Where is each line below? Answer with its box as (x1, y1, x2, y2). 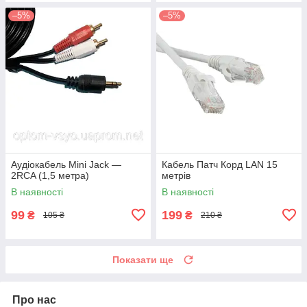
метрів (162, 169, 191, 181)
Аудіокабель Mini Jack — (11, 158, 121, 170)
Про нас (12, 293, 56, 306)
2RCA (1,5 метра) (11, 169, 89, 181)
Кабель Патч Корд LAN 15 (162, 158, 278, 170)
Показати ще (112, 254, 173, 265)
